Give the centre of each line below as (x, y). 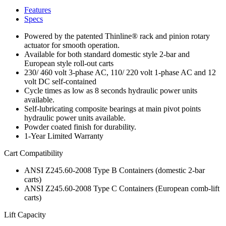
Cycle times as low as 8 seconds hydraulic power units (111, 90)
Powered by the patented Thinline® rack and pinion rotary (117, 36)
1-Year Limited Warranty (64, 136)
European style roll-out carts (69, 63)
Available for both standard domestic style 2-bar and (107, 54)
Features (38, 10)
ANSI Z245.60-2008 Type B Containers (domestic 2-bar (115, 170)
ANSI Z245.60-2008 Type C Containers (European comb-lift (122, 188)
